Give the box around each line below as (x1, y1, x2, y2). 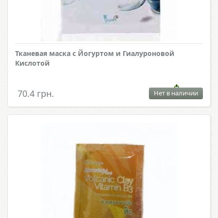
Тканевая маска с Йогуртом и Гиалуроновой (15, 49, 174, 58)
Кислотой (15, 58, 50, 68)
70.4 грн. (18, 88, 54, 100)
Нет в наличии (154, 89, 198, 98)
